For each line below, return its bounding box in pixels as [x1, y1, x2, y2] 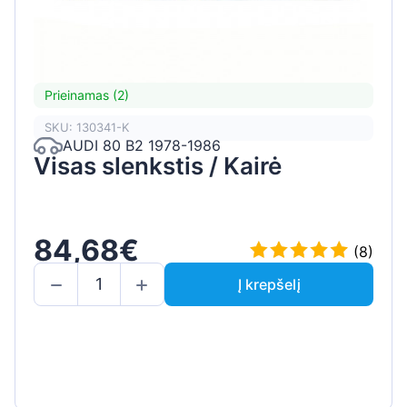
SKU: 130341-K [45, 120, 130, 135]
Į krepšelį [237, 274, 301, 293]
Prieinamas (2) [45, 87, 129, 104]
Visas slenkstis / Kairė [34, 151, 282, 180]
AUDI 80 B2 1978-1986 [63, 136, 221, 155]
